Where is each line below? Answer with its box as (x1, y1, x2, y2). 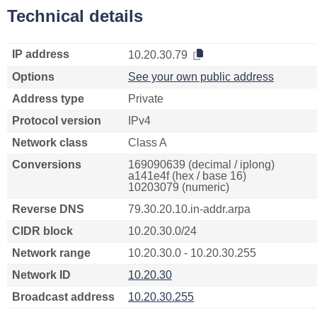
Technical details (7, 6, 143, 25)
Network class (12, 137, 88, 149)
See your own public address (128, 71, 274, 83)
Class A (128, 137, 167, 149)
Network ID (12, 269, 71, 281)
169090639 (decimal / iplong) (128, 158, 275, 171)
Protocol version (12, 115, 101, 127)
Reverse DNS (12, 203, 84, 215)
